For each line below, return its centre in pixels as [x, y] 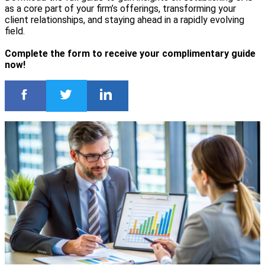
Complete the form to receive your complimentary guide [130, 54]
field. [15, 31]
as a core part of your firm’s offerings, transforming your [120, 9]
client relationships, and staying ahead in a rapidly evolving [125, 20]
